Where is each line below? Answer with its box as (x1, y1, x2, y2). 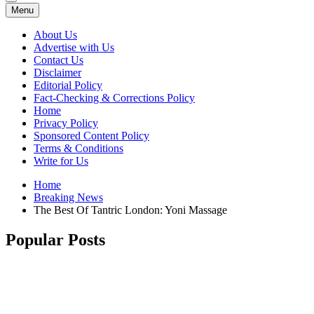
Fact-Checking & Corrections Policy (34, 92, 195, 104)
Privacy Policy (34, 117, 98, 129)
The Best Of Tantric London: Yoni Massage (34, 204, 227, 216)
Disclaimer (34, 67, 81, 78)
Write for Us (34, 155, 88, 167)
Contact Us (34, 54, 83, 66)
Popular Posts (6, 230, 105, 249)
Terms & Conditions (34, 142, 123, 154)
